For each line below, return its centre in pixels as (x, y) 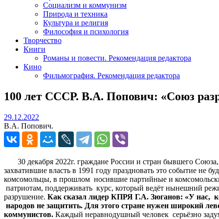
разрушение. (26, 197)
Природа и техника (75, 14)
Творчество (43, 40)
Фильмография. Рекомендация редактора (111, 75)
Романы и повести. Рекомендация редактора (117, 58)
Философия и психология (86, 31)
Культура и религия (76, 22)
